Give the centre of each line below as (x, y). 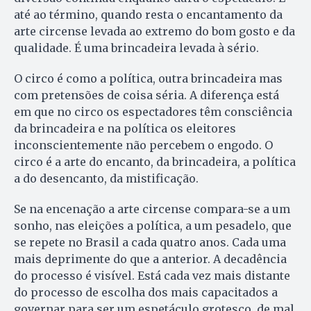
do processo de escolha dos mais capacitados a (146, 292)
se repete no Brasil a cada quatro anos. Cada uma (150, 242)
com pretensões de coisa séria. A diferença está (146, 95)
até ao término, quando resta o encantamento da (148, 14)
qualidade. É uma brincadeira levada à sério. (136, 48)
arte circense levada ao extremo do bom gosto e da (154, 31)
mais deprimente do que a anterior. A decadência (150, 259)
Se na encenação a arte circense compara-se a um (152, 209)
